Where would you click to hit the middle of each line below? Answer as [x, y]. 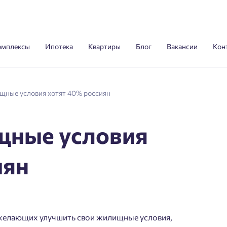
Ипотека [59, 46]
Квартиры [104, 46]
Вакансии [182, 46]
